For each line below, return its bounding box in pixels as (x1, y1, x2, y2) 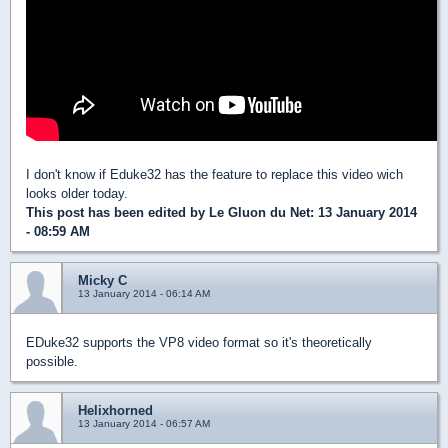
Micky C (78, 272, 127, 288)
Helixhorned (78, 402, 153, 418)
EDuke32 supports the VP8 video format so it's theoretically (26, 334, 372, 350)
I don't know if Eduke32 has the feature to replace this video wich (26, 166, 403, 182)
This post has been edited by (26, 204, 209, 220)
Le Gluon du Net (209, 204, 310, 220)
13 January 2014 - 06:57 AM (78, 417, 210, 429)
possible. (26, 353, 78, 369)
